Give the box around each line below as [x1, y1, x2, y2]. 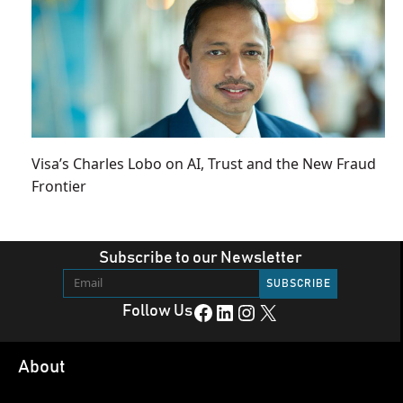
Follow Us [121, 302, 193, 319]
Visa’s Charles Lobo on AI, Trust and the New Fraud [31, 153, 376, 174]
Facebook [191, 300, 203, 323]
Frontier [31, 175, 86, 196]
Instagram [234, 300, 254, 323]
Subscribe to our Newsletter [98, 249, 302, 266]
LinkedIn [212, 300, 225, 323]
